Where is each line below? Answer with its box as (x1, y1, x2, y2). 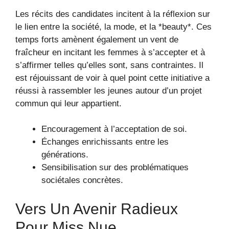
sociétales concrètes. (41, 175, 123, 186)
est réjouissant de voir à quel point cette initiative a (15, 73, 210, 83)
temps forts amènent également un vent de (15, 34, 178, 44)
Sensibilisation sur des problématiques (41, 163, 189, 173)
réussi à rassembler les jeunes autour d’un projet (15, 85, 202, 96)
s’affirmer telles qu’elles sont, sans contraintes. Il (15, 60, 203, 70)
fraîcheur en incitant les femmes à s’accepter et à (15, 47, 205, 57)
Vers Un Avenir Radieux (15, 200, 178, 217)
